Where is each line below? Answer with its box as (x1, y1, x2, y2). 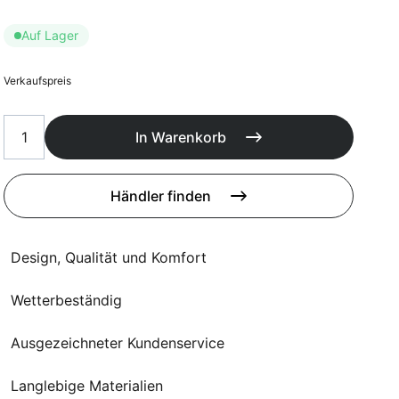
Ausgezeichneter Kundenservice (11, 334, 225, 352)
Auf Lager (21, 28, 79, 43)
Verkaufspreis (4, 74, 72, 87)
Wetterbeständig (11, 291, 123, 309)
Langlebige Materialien (11, 377, 164, 395)
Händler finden (110, 187, 211, 205)
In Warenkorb (135, 128, 227, 146)
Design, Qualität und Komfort (11, 248, 208, 266)
